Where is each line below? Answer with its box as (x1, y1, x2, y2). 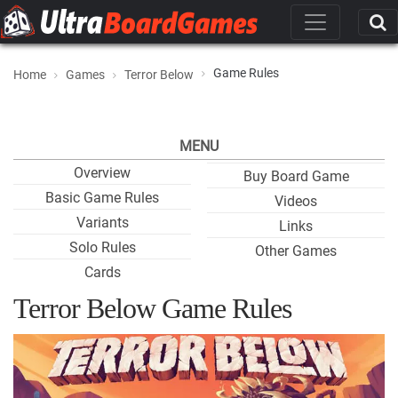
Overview (74, 164, 131, 181)
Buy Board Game (243, 168, 349, 185)
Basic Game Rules (45, 189, 159, 206)
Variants (76, 214, 129, 231)
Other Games (255, 243, 337, 259)
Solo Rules (68, 239, 136, 256)
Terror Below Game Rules (13, 292, 291, 324)
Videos (275, 193, 317, 210)
